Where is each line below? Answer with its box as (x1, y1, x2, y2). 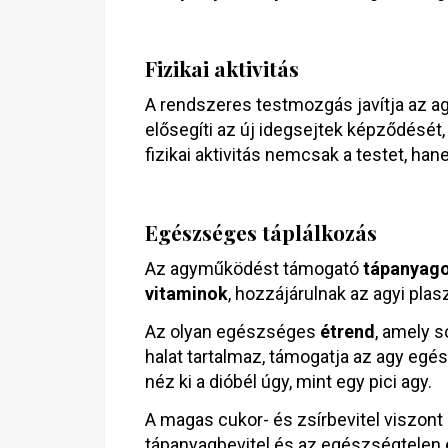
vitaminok (145, 283, 228, 304)
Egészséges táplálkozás (145, 218, 377, 246)
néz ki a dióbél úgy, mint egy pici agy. (145, 371, 432, 392)
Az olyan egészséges (145, 321, 320, 342)
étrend (320, 321, 375, 342)
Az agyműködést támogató (145, 258, 363, 279)
